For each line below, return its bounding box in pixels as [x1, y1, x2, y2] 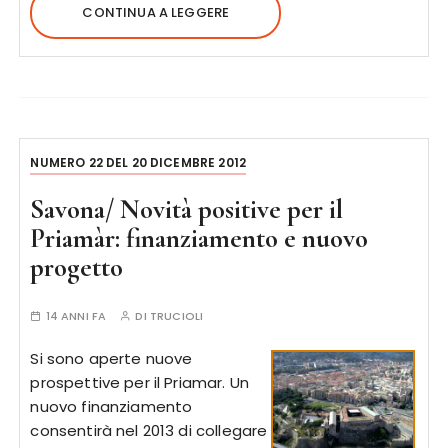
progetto [30, 251, 124, 284]
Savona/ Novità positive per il [30, 193, 344, 226]
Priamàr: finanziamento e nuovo [30, 222, 369, 255]
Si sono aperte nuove [30, 348, 193, 369]
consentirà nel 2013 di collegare [30, 420, 268, 441]
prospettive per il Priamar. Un [30, 372, 249, 393]
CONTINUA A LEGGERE [82, 3, 230, 22]
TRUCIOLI [149, 308, 204, 324]
